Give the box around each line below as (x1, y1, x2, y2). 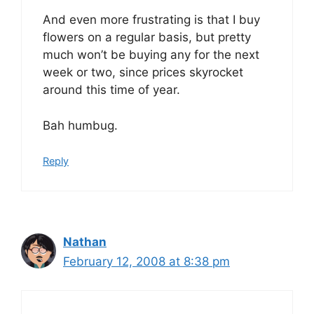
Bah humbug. (43, 118, 118, 132)
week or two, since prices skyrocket (43, 65, 243, 79)
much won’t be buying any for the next (43, 48, 259, 62)
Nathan (63, 235, 107, 249)
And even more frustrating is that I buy (43, 13, 260, 27)
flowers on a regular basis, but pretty (43, 30, 251, 44)
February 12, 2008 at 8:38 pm (63, 254, 230, 268)
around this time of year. (43, 83, 180, 97)
